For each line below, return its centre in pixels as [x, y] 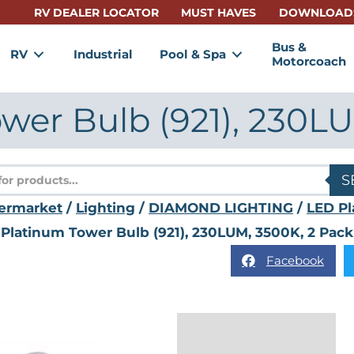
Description [232, 331]
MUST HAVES [219, 13]
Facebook [295, 261]
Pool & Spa [192, 54]
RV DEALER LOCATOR [96, 13]
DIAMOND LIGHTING [221, 207]
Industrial [103, 54]
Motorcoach [309, 61]
